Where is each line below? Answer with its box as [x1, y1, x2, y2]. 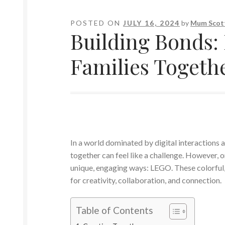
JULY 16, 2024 [123, 18, 180, 27]
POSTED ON [70, 18, 124, 27]
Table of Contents [76, 204, 154, 216]
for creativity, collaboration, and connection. [70, 175, 223, 185]
